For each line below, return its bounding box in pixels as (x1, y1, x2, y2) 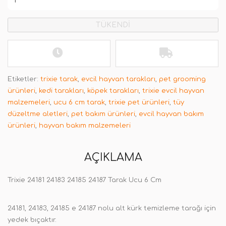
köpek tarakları (87, 87, 139, 94)
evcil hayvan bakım (139, 110, 204, 118)
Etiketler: (8, 76, 40, 83)
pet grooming (159, 76, 206, 83)
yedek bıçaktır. (8, 216, 56, 223)
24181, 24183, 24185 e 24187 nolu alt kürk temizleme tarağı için (8, 205, 216, 212)
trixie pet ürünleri (108, 99, 169, 106)
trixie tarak (40, 76, 78, 83)
